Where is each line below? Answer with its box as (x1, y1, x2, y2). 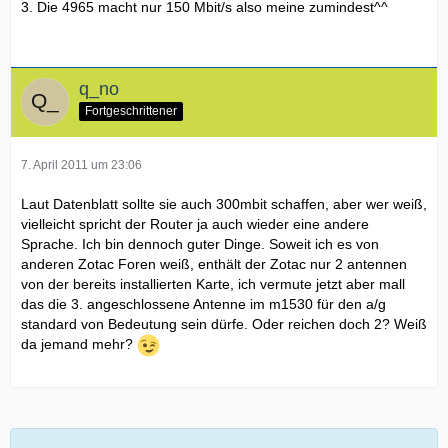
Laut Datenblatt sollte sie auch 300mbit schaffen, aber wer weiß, (21, 195, 427, 212)
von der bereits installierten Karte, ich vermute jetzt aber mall (21, 275, 405, 292)
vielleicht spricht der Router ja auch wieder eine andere (21, 215, 369, 232)
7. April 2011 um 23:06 (21, 157, 142, 172)
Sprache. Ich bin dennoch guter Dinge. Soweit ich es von (21, 235, 379, 252)
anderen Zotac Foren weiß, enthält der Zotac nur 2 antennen (21, 255, 407, 272)
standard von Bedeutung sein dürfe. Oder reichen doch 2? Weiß (21, 315, 427, 332)
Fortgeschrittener (85, 104, 177, 119)
